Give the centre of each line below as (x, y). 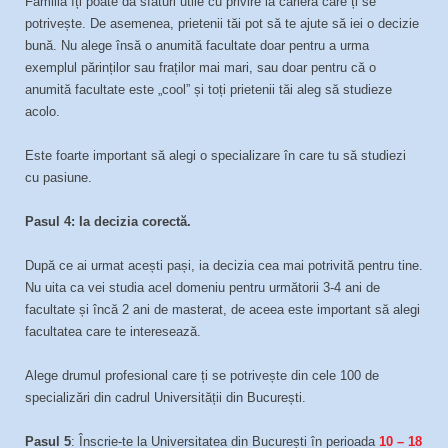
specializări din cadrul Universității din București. (165, 397)
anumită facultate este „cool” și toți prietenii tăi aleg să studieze (208, 89)
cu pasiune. (58, 177)
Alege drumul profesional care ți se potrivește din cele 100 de (202, 375)
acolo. (42, 111)
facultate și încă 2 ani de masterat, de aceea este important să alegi (222, 309)
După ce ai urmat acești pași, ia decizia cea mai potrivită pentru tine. (224, 265)
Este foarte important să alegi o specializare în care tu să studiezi (215, 155)
